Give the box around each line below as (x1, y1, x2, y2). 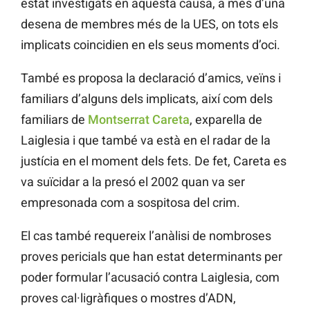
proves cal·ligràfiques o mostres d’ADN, (21, 290, 236, 305)
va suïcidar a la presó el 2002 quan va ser (21, 174, 245, 189)
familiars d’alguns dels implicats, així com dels (21, 91, 273, 106)
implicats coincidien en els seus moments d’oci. (21, 37, 280, 52)
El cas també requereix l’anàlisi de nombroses (21, 228, 271, 243)
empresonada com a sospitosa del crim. (21, 194, 240, 210)
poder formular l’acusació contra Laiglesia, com (21, 269, 280, 284)
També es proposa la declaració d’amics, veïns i (21, 70, 281, 85)
